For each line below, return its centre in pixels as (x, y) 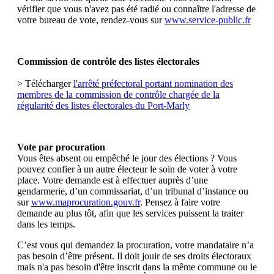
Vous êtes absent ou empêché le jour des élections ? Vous (127, 158)
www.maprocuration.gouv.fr (86, 202)
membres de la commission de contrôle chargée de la (118, 94)
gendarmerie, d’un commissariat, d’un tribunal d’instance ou (133, 191)
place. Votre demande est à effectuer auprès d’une (113, 180)
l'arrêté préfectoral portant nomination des (153, 83)
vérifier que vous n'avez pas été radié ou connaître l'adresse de (136, 9)
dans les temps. (46, 224)
